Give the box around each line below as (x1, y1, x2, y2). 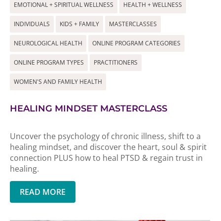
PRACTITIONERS (94, 58, 138, 67)
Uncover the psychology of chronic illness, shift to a (10, 131, 201, 142)
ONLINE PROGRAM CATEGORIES (92, 39, 181, 47)
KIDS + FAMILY (60, 20, 99, 28)
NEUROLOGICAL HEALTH (14, 39, 82, 47)
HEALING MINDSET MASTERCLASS (10, 103, 167, 114)
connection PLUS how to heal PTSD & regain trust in (10, 152, 203, 163)
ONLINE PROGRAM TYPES (14, 58, 84, 67)
